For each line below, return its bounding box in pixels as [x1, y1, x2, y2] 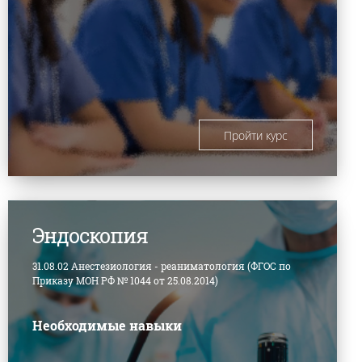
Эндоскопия [32, 221, 148, 249]
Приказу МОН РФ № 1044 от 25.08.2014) [32, 273, 218, 287]
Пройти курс [223, 127, 288, 143]
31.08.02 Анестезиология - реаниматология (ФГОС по [32, 259, 291, 272]
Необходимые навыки [32, 316, 182, 334]
